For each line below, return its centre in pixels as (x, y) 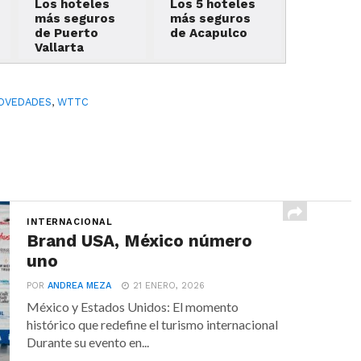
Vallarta (60, 47)
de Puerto (67, 33)
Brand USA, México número (140, 241)
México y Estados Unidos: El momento (133, 306)
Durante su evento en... (88, 342)
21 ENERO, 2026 (169, 285)
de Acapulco (208, 33)
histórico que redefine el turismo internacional (153, 324)
